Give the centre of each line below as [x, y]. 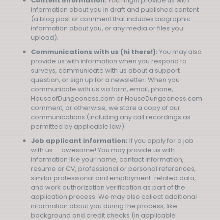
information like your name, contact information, [107, 159]
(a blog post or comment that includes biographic [111, 19]
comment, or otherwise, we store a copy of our [106, 108]
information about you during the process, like [104, 206]
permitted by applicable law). [78, 126]
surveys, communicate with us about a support [105, 70]
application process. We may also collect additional [114, 197]
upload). [45, 38]
